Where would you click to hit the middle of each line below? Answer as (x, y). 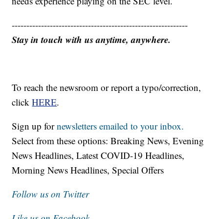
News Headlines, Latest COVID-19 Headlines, (98, 155)
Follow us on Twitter (51, 194)
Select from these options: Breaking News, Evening (108, 140)
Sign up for (34, 126)
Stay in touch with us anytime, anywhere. (91, 39)
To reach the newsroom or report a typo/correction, (107, 87)
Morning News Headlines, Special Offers (88, 170)
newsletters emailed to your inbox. (120, 126)
